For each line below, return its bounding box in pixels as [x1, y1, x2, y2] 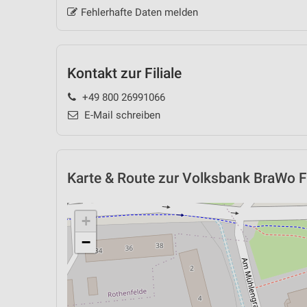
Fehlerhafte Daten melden [80, 6, 198, 19]
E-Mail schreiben [81, 108, 160, 121]
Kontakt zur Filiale [67, 65, 182, 82]
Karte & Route [67, 169, 155, 186]
